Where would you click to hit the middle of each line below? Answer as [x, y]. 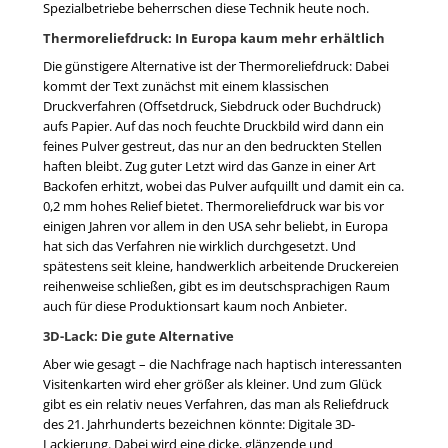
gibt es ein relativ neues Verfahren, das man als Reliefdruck [215, 404]
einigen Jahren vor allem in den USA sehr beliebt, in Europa [215, 226]
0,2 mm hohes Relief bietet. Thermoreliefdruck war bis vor [213, 206]
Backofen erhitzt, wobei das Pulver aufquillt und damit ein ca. [223, 186]
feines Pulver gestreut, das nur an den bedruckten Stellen [212, 146]
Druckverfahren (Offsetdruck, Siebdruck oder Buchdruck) [211, 106]
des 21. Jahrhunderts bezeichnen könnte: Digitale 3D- [198, 424]
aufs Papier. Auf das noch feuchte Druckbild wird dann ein [213, 126]
